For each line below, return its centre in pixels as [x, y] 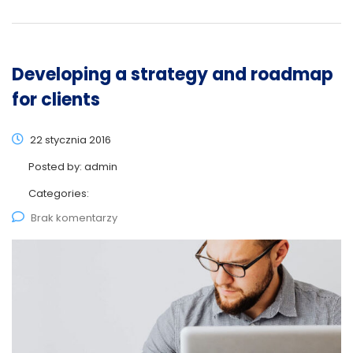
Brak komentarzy [74, 217]
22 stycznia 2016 [69, 139]
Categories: [59, 193]
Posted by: [56, 166]
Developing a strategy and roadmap [173, 74]
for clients [56, 99]
